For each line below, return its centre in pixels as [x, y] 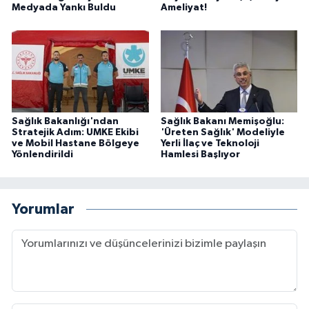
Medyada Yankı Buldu [64, 7]
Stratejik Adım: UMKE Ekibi [75, 132]
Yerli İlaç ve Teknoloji [210, 143]
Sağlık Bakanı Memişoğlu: [222, 121]
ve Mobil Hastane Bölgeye [76, 143]
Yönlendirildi [42, 154]
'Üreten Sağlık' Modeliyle [222, 132]
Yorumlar [43, 210]
